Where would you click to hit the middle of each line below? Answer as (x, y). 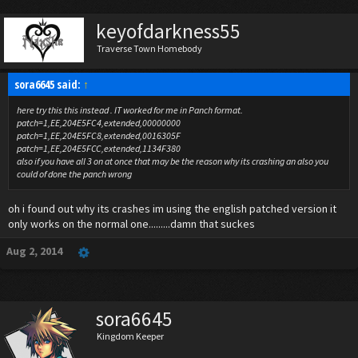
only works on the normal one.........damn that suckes (131, 224)
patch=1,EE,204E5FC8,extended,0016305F (99, 135)
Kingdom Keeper (130, 336)
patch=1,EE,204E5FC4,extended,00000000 (99, 123)
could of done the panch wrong (74, 174)
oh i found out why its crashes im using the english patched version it (172, 209)
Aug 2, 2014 (34, 251)
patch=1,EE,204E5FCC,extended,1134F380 (99, 148)
